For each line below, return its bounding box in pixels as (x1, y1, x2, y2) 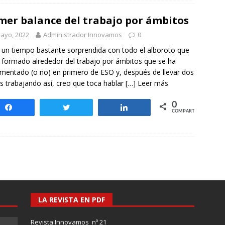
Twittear (77, 104, 102, 111)
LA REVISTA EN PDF (38, 195, 105, 204)
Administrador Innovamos (43, 30, 122, 39)
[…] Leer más (126, 78, 168, 88)
